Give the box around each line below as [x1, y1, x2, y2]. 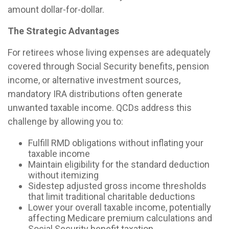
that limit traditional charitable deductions [28, 191, 195, 202]
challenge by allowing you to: [8, 116, 123, 127]
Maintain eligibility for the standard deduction [28, 158, 210, 170]
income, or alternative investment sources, [8, 74, 180, 85]
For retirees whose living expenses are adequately [8, 47, 211, 58]
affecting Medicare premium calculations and [28, 212, 212, 223]
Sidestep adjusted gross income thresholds [28, 180, 207, 191]
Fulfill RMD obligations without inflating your [28, 137, 203, 148]
